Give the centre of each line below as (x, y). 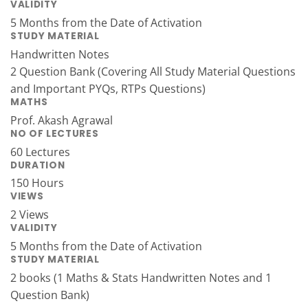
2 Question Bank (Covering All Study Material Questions (153, 71)
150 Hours (37, 183)
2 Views (30, 215)
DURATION (38, 165)
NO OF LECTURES (55, 133)
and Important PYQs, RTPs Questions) (108, 89)
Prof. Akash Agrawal (62, 120)
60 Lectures (40, 152)
